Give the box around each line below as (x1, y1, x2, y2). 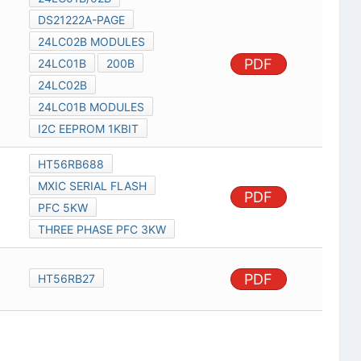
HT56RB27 (37, 272, 95, 286)
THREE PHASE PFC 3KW (37, 222, 166, 237)
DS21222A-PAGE (37, 13, 125, 27)
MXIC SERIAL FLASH (37, 179, 147, 193)
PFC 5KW (37, 201, 88, 215)
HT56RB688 (37, 157, 104, 172)
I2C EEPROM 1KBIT (37, 122, 139, 136)
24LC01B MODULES (37, 100, 144, 114)
